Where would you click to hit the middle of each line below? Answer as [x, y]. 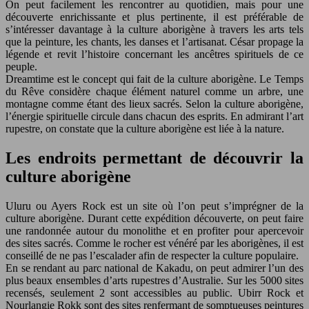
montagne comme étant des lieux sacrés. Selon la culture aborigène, [154, 103]
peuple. [21, 66]
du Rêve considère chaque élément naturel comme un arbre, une [154, 91]
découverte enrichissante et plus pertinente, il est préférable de [154, 17]
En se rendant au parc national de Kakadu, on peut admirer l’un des [154, 268]
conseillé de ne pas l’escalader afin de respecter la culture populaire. [152, 255]
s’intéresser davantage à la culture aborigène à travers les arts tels [154, 29]
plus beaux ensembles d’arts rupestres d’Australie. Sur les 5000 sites [154, 280]
